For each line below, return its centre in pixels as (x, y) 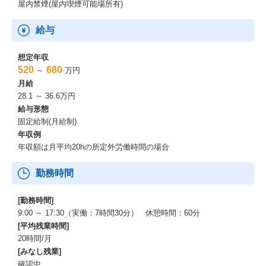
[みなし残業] (39, 251)
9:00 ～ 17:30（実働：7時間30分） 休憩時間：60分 (109, 213)
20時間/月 (35, 238)
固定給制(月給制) (47, 121)
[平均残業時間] (43, 226)
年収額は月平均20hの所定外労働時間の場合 (94, 147)
